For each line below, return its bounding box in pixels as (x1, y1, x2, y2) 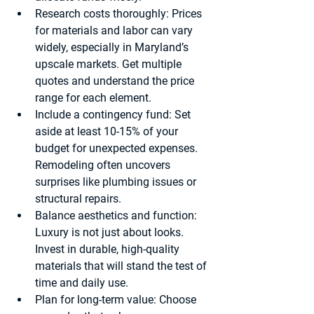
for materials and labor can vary (35, 24, 196, 37)
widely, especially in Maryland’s (35, 41, 191, 54)
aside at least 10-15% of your (35, 125, 181, 138)
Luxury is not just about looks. (35, 226, 186, 239)
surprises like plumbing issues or (35, 175, 199, 189)
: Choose (153, 293, 199, 306)
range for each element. (35, 91, 151, 104)
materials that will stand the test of (35, 259, 210, 273)
